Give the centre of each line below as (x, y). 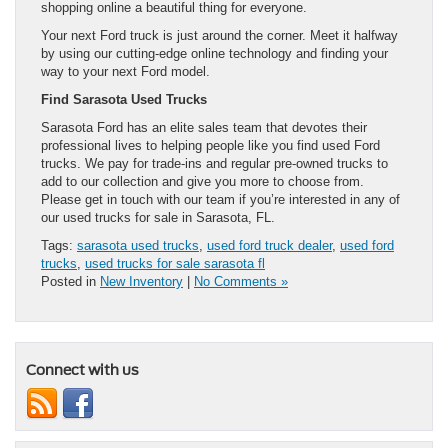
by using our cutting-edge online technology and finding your (214, 54)
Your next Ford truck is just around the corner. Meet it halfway (219, 36)
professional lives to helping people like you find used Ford (210, 146)
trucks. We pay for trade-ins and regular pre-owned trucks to (214, 164)
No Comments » (241, 282)
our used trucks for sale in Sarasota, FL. (158, 218)
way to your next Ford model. (125, 72)
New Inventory (141, 282)
